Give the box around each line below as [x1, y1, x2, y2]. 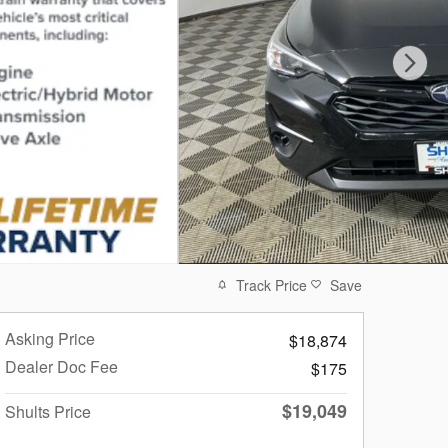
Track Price [236, 274, 307, 295]
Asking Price [5, 326, 95, 350]
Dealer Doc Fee [5, 354, 118, 378]
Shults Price [5, 399, 91, 423]
